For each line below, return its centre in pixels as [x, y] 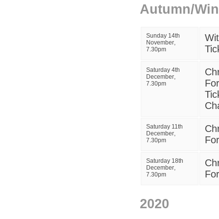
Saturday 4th [163, 70]
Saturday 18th [165, 161]
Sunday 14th [163, 36]
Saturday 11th [164, 127]
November [160, 43]
